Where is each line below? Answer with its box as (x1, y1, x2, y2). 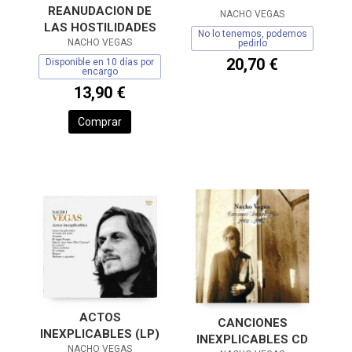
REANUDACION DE (48, 4, 152, 19)
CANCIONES (217, 316, 288, 331)
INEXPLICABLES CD (196, 332, 308, 347)
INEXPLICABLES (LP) (40, 326, 159, 341)
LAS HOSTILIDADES (43, 20, 156, 35)
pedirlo (237, 38, 267, 49)
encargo (82, 66, 118, 78)
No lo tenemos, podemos (197, 28, 307, 40)
